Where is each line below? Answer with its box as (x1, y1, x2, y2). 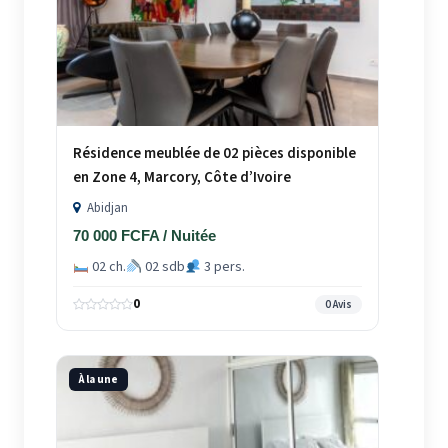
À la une (79, 372, 118, 388)
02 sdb (141, 257, 185, 278)
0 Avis (324, 297, 352, 313)
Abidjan (84, 199, 128, 218)
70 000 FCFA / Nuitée (73, 227, 216, 245)
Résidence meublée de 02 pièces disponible (73, 143, 356, 165)
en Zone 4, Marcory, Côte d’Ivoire (73, 167, 291, 189)
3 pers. (200, 257, 245, 278)
